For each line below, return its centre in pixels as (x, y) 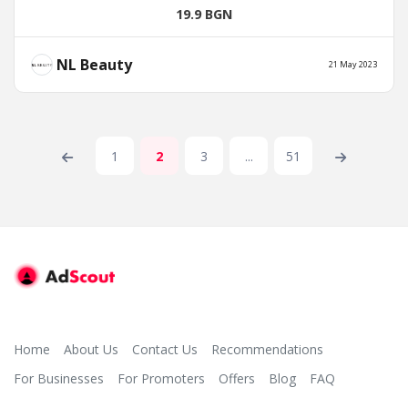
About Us (91, 349)
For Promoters (161, 378)
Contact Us (165, 349)
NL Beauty (92, 65)
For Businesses (59, 378)
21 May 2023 (353, 65)
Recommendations (267, 349)
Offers (237, 378)
